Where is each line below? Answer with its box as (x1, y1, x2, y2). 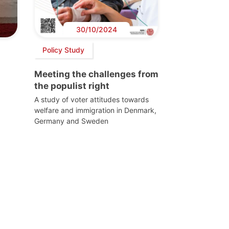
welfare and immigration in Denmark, (34, 105, 156, 114)
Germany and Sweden (34, 116, 108, 125)
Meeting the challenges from (34, 68, 158, 79)
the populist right (34, 80, 109, 91)
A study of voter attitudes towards (34, 95, 149, 104)
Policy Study (42, 45, 84, 55)
